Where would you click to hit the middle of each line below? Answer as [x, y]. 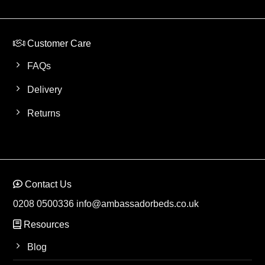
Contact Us [47, 185]
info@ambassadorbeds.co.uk [138, 204]
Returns [44, 114]
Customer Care [58, 44]
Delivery [45, 90]
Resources [46, 225]
